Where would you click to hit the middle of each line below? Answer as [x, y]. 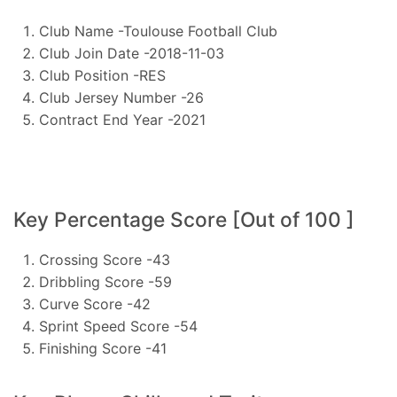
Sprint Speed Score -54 [118, 326]
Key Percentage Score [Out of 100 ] [184, 219]
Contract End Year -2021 [122, 120]
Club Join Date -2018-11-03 [131, 54]
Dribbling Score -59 [105, 281]
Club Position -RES [102, 76]
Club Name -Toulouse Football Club [158, 31]
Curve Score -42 [94, 304]
